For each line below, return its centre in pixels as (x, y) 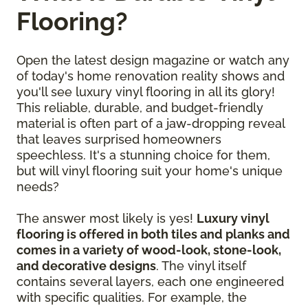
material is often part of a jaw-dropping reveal (151, 124)
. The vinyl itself (201, 266)
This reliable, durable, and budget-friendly (140, 108)
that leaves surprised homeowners (119, 140)
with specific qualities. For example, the (132, 298)
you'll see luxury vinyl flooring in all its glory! (146, 92)
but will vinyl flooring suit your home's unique (150, 171)
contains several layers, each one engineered (150, 282)
